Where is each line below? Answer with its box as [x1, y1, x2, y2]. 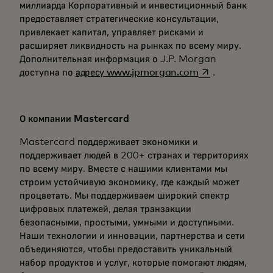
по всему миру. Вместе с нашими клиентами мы [19, 164, 227, 174]
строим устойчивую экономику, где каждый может [19, 177, 239, 187]
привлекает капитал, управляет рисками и [19, 27, 204, 37]
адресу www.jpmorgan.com [76, 68, 199, 77]
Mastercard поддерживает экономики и [19, 137, 198, 147]
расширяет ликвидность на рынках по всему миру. [19, 41, 244, 51]
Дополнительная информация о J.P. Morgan [19, 54, 216, 64]
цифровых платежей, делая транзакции [19, 204, 191, 214]
